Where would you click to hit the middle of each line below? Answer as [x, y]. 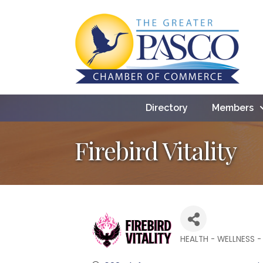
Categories [210, 249]
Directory [166, 107]
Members [232, 107]
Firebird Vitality [156, 150]
